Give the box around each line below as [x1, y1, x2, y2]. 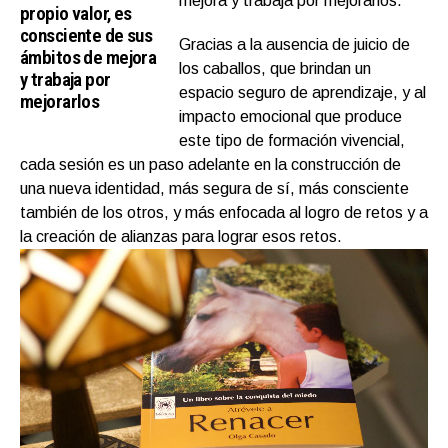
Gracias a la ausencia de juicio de [179, 35, 411, 53]
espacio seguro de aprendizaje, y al [179, 83, 427, 101]
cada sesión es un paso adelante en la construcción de [20, 155, 401, 173]
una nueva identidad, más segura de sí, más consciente [20, 179, 409, 197]
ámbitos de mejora [20, 45, 157, 69]
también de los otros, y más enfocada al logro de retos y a [20, 203, 428, 221]
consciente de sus [20, 23, 153, 47]
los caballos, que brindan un [179, 59, 372, 77]
